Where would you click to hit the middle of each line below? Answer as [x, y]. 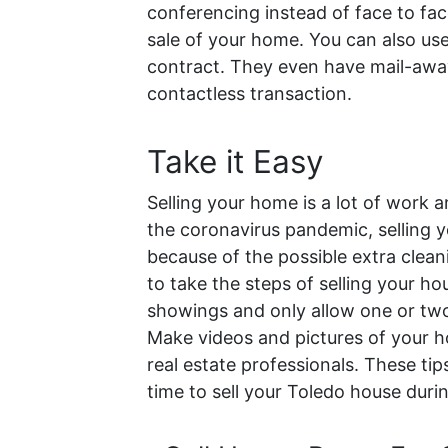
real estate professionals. [255, 364]
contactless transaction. [252, 93]
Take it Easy [235, 161]
